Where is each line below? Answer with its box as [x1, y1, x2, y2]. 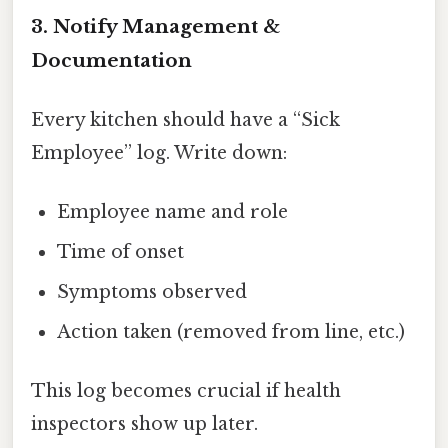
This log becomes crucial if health [31, 380, 341, 403]
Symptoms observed [57, 281, 248, 304]
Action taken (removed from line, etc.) [57, 321, 406, 344]
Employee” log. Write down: [31, 141, 287, 164]
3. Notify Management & [31, 14, 280, 38]
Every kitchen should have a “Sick [31, 108, 340, 131]
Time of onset [57, 241, 185, 264]
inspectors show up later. [31, 413, 258, 436]
